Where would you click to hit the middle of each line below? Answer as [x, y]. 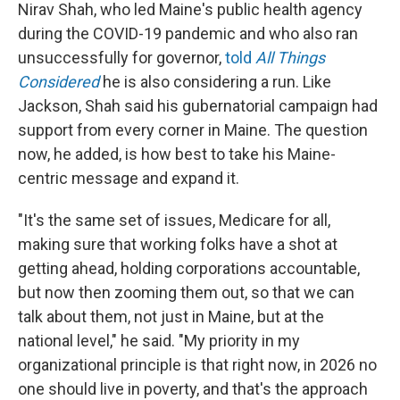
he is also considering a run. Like [217, 82]
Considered [58, 82]
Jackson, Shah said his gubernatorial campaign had [198, 106]
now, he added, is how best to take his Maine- [177, 154]
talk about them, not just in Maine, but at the [171, 317]
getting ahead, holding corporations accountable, [189, 268]
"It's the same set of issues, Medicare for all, [174, 220]
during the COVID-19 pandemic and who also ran [188, 33]
